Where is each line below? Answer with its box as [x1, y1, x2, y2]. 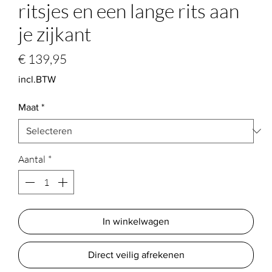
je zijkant [18, 22, 91, 46]
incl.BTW [18, 74, 56, 84]
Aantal [18, 153, 46, 165]
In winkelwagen [103, 216, 169, 226]
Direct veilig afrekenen [87, 250, 185, 260]
